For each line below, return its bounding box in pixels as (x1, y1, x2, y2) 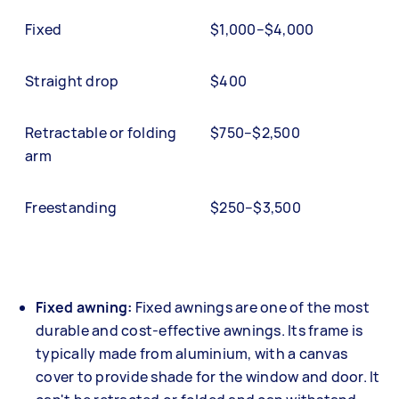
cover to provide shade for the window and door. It (36, 366, 380, 387)
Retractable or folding (25, 122, 177, 142)
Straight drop (25, 70, 119, 91)
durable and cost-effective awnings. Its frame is (36, 320, 362, 340)
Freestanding (25, 197, 117, 217)
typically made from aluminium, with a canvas (36, 343, 347, 363)
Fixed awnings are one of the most (134, 297, 370, 317)
